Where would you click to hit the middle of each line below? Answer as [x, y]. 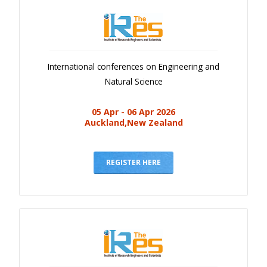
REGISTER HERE [133, 163]
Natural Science [133, 82]
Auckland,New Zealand [133, 123]
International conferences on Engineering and [133, 67]
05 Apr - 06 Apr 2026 [133, 112]
